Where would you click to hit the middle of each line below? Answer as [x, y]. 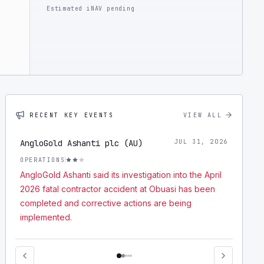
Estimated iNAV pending [91, 9]
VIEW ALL [203, 115]
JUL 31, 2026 [201, 142]
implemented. [46, 217]
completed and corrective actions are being [106, 203]
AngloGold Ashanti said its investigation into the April [121, 175]
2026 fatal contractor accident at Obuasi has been [118, 189]
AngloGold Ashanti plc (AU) [82, 143]
